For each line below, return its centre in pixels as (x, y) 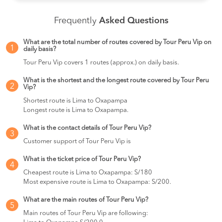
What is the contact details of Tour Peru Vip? (87, 128)
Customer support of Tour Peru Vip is (77, 141)
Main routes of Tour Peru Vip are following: (86, 213)
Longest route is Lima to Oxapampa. (76, 110)
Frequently (76, 21)
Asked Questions (134, 21)
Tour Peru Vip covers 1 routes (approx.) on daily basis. (101, 63)
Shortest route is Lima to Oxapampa (75, 101)
